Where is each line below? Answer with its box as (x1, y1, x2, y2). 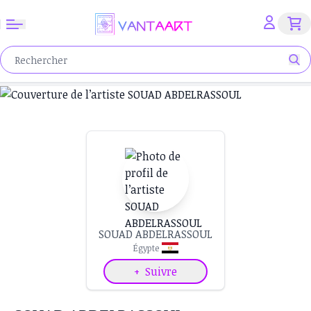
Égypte (133, 242, 159, 253)
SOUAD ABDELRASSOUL (99, 226, 212, 242)
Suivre (145, 264, 177, 279)
